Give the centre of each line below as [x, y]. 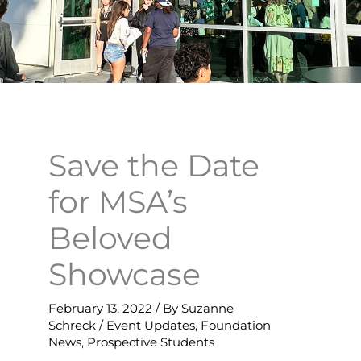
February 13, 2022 [102, 309]
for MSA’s [118, 202]
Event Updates [151, 326]
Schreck [74, 326]
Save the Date [154, 166]
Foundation [236, 326]
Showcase [124, 274]
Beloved [110, 238]
